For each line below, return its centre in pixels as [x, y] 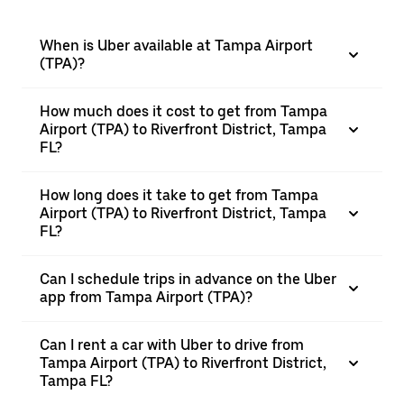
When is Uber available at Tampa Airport [176, 46]
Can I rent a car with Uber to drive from [172, 345]
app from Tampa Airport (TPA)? [146, 297]
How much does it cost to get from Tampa [184, 111]
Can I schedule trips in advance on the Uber [188, 279]
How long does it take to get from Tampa [179, 195]
